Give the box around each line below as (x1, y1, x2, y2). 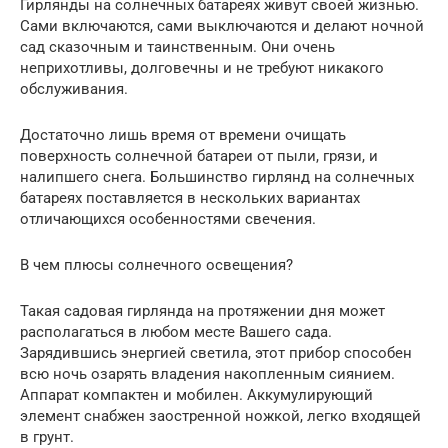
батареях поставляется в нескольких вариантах (20, 189, 360, 207)
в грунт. (20, 428, 74, 446)
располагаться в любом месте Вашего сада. (20, 323, 332, 341)
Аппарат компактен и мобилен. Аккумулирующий (20, 386, 373, 404)
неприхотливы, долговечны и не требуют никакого (20, 59, 384, 77)
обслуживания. (20, 80, 128, 98)
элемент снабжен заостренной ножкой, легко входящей (20, 407, 421, 425)
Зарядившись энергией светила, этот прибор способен (20, 344, 412, 362)
